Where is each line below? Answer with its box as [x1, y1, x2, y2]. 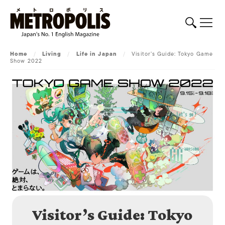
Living [42, 49, 62, 58]
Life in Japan [76, 49, 117, 58]
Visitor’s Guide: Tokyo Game [132, 49, 213, 58]
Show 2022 [10, 56, 42, 65]
